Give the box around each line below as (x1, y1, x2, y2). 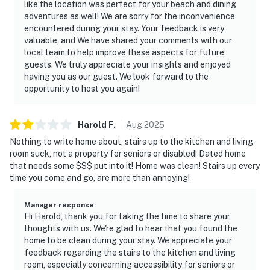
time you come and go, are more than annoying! (10, 172, 190, 183)
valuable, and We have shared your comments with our (24, 35, 232, 45)
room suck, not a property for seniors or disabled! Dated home (10, 148, 246, 159)
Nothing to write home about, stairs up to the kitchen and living (10, 136, 253, 146)
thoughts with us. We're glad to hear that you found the (24, 223, 237, 233)
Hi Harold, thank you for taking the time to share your (24, 211, 230, 221)
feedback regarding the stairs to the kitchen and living (24, 247, 236, 257)
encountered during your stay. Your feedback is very (24, 23, 224, 33)
